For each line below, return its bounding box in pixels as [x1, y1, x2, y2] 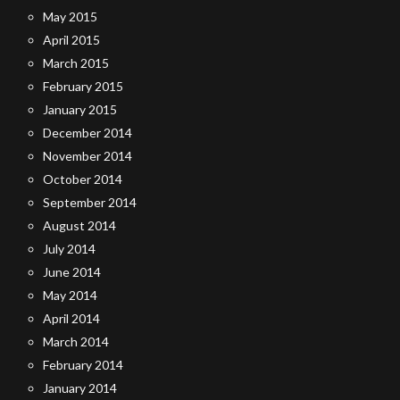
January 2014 [43, 380, 117, 396]
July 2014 [43, 241, 96, 257]
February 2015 [43, 79, 123, 95]
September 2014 [43, 195, 137, 211]
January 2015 [43, 102, 117, 118]
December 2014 [43, 125, 132, 141]
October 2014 [43, 171, 122, 187]
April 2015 [43, 32, 100, 48]
